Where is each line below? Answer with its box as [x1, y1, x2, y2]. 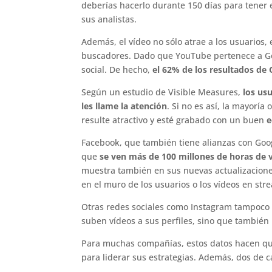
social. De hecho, [81, 64, 153, 76]
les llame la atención [81, 100, 168, 112]
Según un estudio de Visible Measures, [81, 86, 243, 98]
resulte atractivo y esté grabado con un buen [81, 114, 267, 126]
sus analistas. [81, 13, 137, 25]
